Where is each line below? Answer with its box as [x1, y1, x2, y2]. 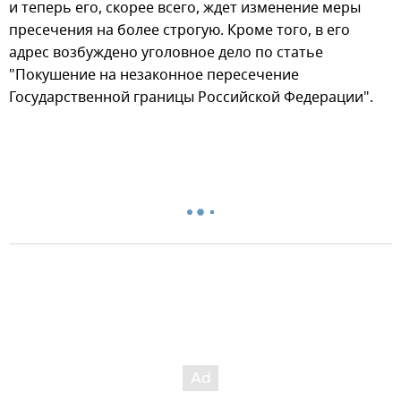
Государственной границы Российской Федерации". [9, 86, 373, 108]
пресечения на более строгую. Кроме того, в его [9, 19, 350, 41]
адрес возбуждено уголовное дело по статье [9, 41, 323, 64]
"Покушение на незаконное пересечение [9, 64, 299, 86]
